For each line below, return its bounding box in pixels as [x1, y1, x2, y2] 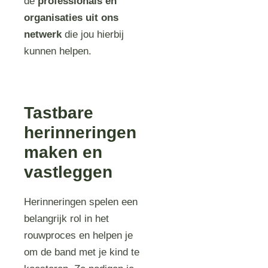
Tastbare [24, 103, 94, 122]
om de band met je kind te [24, 246, 140, 258]
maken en [24, 143, 103, 162]
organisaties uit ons [24, 12, 119, 23]
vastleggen [24, 163, 113, 181]
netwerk [24, 29, 62, 40]
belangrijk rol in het [24, 213, 109, 224]
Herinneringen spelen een [24, 196, 138, 208]
